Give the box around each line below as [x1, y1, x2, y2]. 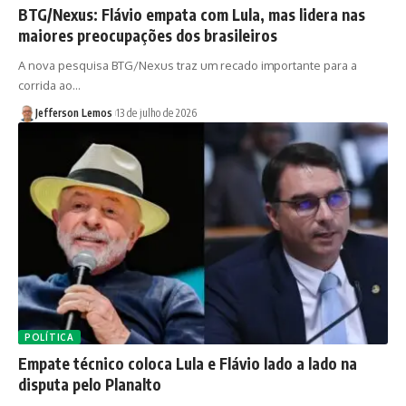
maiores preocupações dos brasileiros [18, 24, 277, 45]
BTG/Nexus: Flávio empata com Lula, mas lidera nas [18, 4, 365, 24]
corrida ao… [18, 77, 81, 92]
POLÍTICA [24, 331, 74, 343]
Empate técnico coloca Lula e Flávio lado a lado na [18, 353, 357, 373]
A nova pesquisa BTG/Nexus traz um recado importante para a [18, 57, 357, 72]
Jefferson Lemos [34, 105, 112, 120]
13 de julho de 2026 [115, 105, 197, 120]
